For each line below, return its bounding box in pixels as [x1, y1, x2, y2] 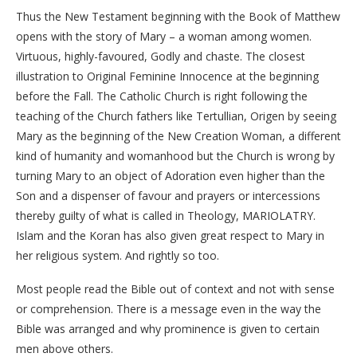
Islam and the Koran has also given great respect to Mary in [16, 227, 324, 243]
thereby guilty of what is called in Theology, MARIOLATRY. [16, 207, 316, 223]
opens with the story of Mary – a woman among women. [16, 28, 312, 44]
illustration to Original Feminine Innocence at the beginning [16, 68, 319, 84]
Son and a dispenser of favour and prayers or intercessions [16, 187, 320, 203]
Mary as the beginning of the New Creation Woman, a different [16, 127, 341, 143]
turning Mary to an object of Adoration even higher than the [16, 167, 325, 183]
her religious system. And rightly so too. [16, 247, 219, 263]
